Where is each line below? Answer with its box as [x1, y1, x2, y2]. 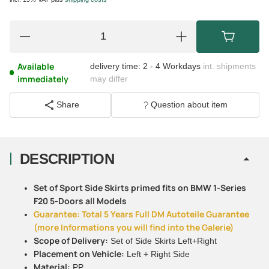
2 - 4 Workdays [143, 61, 204, 71]
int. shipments [203, 61, 256, 71]
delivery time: [90, 61, 141, 71]
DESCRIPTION [20, 150, 114, 167]
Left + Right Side [124, 249, 190, 259]
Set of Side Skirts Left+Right [108, 235, 217, 246]
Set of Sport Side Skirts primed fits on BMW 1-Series [34, 181, 246, 193]
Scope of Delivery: [34, 234, 108, 246]
